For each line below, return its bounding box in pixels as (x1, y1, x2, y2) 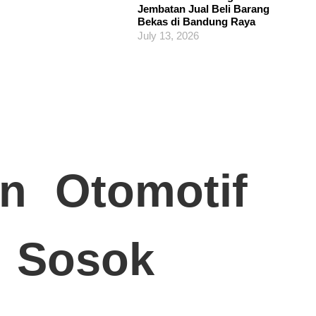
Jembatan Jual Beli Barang (138, 3, 270, 16)
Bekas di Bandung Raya (138, 16, 256, 28)
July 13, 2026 (138, 30, 200, 42)
